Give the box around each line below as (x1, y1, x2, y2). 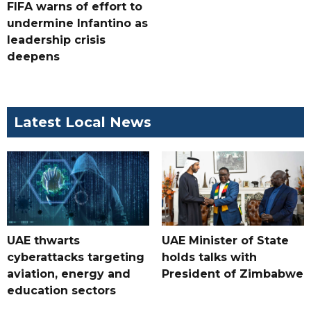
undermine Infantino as (7, 17, 148, 31)
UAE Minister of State (161, 234, 289, 248)
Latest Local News (14, 114, 151, 131)
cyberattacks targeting (7, 251, 144, 264)
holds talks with (161, 251, 257, 264)
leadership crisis (7, 33, 106, 47)
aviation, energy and (7, 267, 131, 281)
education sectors (7, 284, 116, 298)
